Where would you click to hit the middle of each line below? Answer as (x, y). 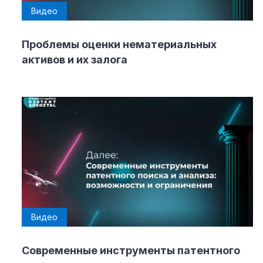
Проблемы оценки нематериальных (119, 44)
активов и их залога (75, 59)
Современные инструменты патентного (131, 251)
